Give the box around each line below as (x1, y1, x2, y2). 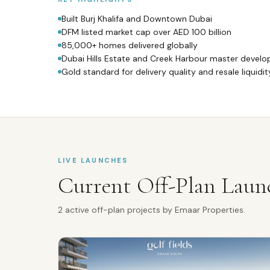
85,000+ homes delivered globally (61, 40, 198, 51)
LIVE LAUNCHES (58, 156, 128, 165)
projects (127, 204, 160, 215)
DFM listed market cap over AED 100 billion (61, 27, 231, 37)
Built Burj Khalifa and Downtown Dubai (61, 13, 212, 24)
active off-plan (63, 204, 127, 215)
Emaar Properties (175, 204, 243, 215)
